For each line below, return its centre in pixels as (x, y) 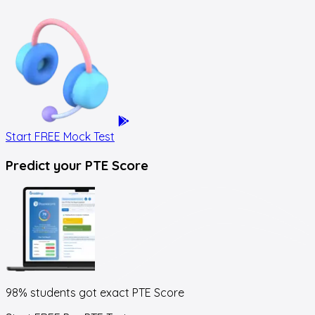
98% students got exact (67, 293)
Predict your (44, 165)
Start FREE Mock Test (60, 136)
